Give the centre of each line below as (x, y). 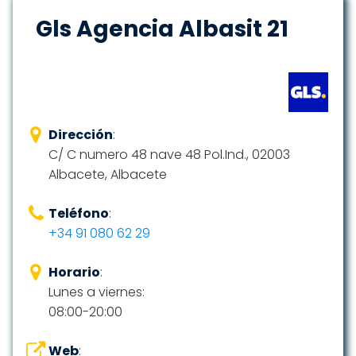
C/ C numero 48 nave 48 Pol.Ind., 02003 (169, 155)
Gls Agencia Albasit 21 (162, 29)
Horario (74, 272)
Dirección (81, 135)
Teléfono (79, 213)
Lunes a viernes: (97, 292)
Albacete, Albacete (108, 174)
